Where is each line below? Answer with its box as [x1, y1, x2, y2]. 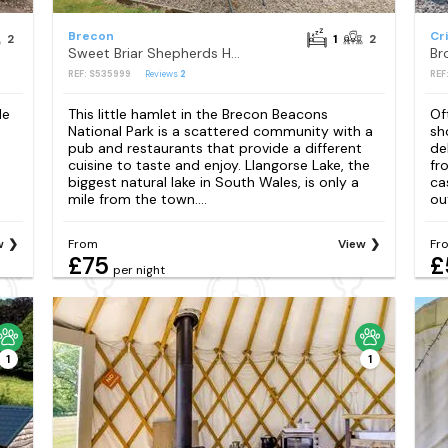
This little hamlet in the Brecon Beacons [67, 104, 328, 123]
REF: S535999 [67, 67, 131, 80]
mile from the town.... [67, 189, 207, 208]
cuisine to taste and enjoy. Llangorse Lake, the [67, 155, 370, 174]
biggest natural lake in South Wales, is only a [67, 172, 359, 191]
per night [112, 261, 165, 278]
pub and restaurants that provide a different [67, 138, 362, 157]
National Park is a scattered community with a [67, 121, 373, 140]
